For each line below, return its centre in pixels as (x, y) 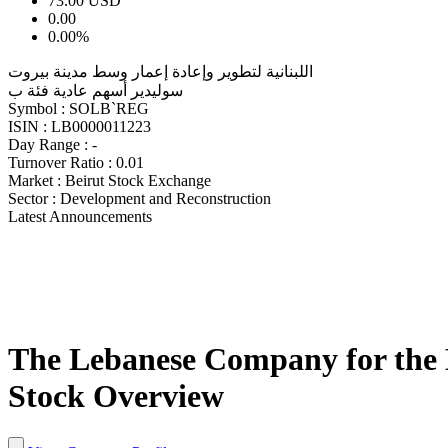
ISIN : (27, 126)
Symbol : (36, 108)
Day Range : (48, 144)
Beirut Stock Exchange (138, 180)
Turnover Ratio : (60, 162)
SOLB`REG (109, 108)
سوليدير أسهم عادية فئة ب (95, 90)
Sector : (32, 198)
